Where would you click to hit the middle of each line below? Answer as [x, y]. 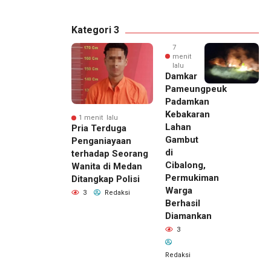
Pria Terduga [99, 129]
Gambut [182, 139]
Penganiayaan [101, 141]
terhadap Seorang [110, 154]
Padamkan [187, 101]
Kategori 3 [95, 30]
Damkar [181, 76]
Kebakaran [188, 114]
